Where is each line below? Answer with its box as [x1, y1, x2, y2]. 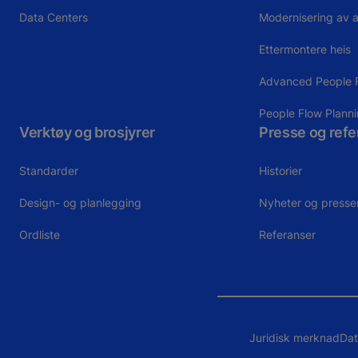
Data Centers [19, 10, 88, 24]
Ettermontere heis [259, 42, 352, 56]
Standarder [19, 163, 78, 177]
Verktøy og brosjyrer [19, 123, 155, 141]
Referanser [259, 227, 316, 241]
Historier [259, 163, 303, 177]
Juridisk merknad [249, 331, 340, 345]
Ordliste [19, 227, 60, 241]
